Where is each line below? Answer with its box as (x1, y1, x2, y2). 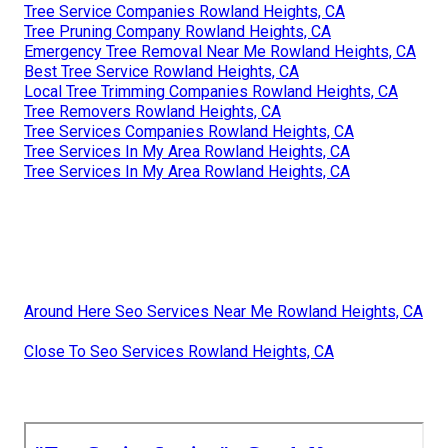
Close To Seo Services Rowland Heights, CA (24, 342, 334, 362)
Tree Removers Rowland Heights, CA (24, 102, 281, 122)
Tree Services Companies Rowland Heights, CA (24, 122, 354, 142)
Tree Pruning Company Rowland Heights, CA (24, 22, 331, 42)
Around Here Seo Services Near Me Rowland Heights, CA (24, 302, 423, 322)
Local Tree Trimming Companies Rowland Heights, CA (24, 82, 398, 102)
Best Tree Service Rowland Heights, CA (24, 62, 299, 82)
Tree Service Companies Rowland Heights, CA (24, 2, 345, 22)
